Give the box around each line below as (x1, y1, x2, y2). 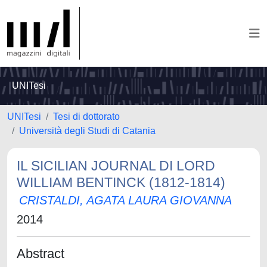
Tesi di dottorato (53, 111, 120, 122)
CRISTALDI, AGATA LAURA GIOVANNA (19, 194, 232, 207)
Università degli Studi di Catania (19, 126, 156, 136)
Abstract (17, 246, 64, 261)
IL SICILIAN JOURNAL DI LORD (17, 158, 215, 173)
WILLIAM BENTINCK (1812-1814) (17, 175, 225, 190)
